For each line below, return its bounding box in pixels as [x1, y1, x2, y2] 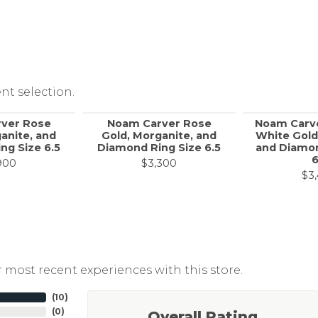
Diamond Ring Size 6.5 [97, 141, 221, 155]
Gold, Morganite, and [102, 129, 216, 143]
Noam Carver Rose [106, 117, 212, 131]
